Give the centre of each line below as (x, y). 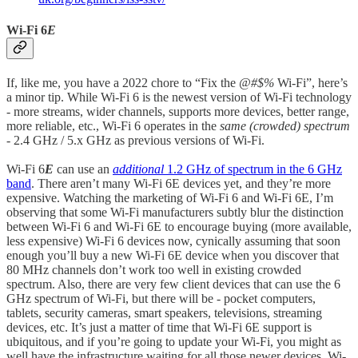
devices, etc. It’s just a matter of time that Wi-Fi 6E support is (159, 328)
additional (138, 169)
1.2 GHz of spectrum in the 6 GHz (253, 169)
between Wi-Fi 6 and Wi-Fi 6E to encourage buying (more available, (179, 227)
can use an (83, 169)
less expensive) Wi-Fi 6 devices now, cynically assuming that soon (173, 241)
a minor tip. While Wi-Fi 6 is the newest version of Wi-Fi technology (179, 97)
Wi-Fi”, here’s (311, 83)
